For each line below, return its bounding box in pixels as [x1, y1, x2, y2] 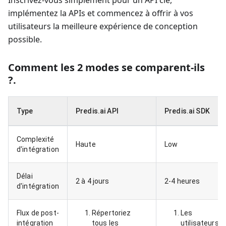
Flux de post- [17, 209, 59, 217]
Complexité [17, 135, 54, 143]
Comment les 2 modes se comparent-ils [8, 61, 205, 74]
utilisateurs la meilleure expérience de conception [8, 21, 198, 32]
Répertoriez [92, 209, 131, 217]
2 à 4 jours [76, 177, 109, 185]
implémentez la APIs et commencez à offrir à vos [8, 8, 193, 19]
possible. [8, 34, 42, 45]
